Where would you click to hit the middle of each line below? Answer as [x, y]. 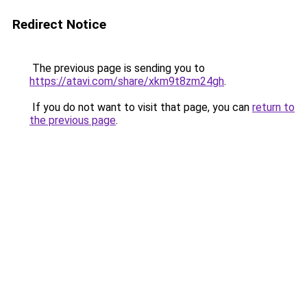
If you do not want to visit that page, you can [141, 107]
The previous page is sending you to [117, 68]
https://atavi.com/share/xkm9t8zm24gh [127, 81]
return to [273, 107]
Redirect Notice [59, 24]
